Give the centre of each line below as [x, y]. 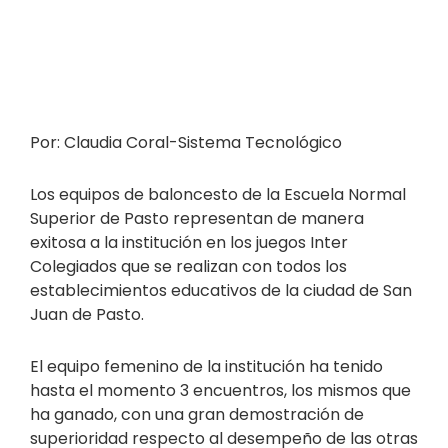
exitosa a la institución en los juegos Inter [189, 243]
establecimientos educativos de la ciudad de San [221, 291]
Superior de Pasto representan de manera [197, 219]
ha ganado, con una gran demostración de [197, 415]
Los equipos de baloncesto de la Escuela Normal [218, 195]
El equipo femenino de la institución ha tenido [206, 367]
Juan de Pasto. [87, 315]
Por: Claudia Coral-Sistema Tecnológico [186, 143]
